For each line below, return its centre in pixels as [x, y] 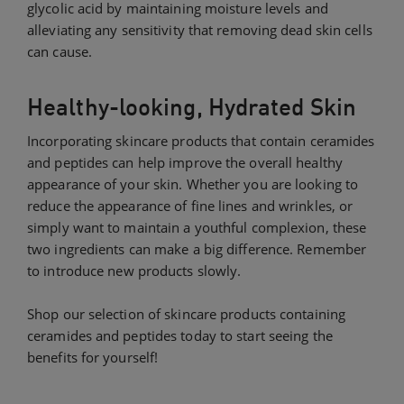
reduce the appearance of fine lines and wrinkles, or [190, 206]
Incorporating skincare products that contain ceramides [201, 141]
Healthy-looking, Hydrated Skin [192, 107]
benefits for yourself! [93, 358]
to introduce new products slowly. [134, 271]
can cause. [60, 52]
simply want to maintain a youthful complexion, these [197, 228]
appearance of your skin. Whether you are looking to [193, 184]
